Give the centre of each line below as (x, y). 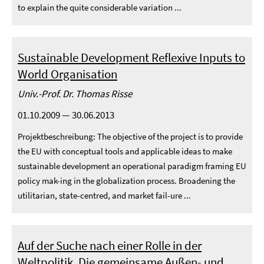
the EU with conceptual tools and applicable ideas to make (125, 151)
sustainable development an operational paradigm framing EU (132, 166)
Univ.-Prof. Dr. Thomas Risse (75, 94)
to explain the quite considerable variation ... (100, 7)
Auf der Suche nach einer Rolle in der (110, 245)
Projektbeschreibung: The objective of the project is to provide (130, 136)
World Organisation (67, 74)
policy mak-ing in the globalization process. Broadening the (126, 181)
